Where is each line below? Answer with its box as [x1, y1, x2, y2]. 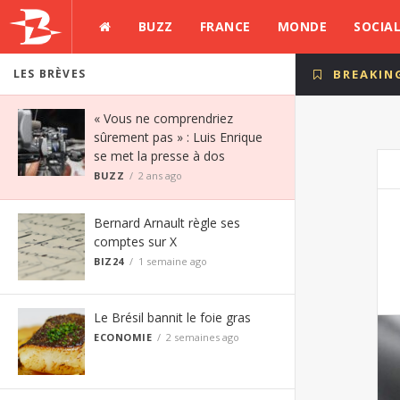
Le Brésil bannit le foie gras [94, 309, 251, 326]
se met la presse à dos [94, 147, 225, 164]
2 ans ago [138, 169, 183, 182]
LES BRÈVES [13, 66, 86, 81]
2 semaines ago [166, 330, 240, 344]
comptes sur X [94, 233, 177, 250]
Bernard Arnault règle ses [94, 214, 240, 231]
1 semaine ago [137, 254, 207, 268]
